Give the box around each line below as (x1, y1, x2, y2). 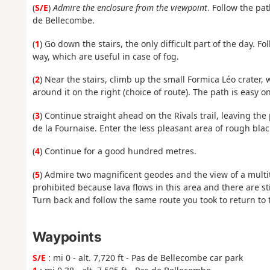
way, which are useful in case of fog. (32, 50, 179, 62)
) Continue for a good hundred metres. (39, 145, 196, 157)
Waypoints (32, 228, 102, 245)
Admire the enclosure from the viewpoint (52, 2, 207, 14)
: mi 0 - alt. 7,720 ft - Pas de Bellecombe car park (45, 252, 243, 264)
